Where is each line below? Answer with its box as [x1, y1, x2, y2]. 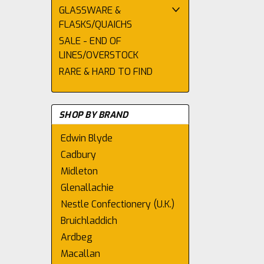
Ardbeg [61, 231, 93, 243]
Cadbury [61, 148, 96, 161]
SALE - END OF [59, 35, 121, 47]
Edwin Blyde [61, 132, 113, 144]
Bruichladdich [61, 214, 117, 227]
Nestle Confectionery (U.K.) [61, 198, 174, 210]
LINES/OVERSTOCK [59, 49, 138, 61]
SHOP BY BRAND [59, 109, 128, 121]
